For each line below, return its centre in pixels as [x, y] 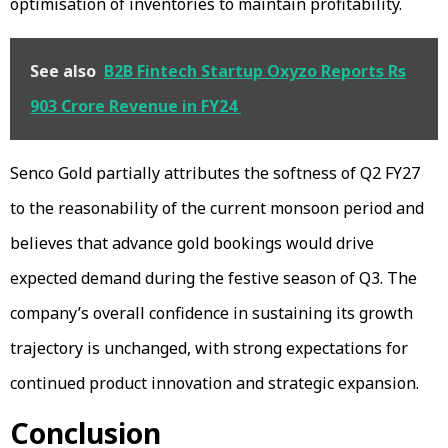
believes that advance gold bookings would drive [192, 242]
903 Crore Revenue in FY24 [135, 105]
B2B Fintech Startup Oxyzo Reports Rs [255, 70]
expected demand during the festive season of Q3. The [213, 277]
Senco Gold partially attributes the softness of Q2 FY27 [215, 172]
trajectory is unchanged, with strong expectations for [209, 347]
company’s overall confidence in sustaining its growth [211, 312]
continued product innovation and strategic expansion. [214, 382]
